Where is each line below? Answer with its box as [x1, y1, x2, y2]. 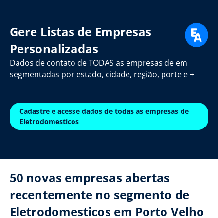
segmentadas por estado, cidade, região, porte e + [10, 69, 194, 80]
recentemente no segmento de [10, 186, 189, 202]
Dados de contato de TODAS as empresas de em [10, 57, 187, 68]
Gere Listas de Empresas [10, 23, 152, 39]
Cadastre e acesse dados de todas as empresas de [19, 107, 189, 116]
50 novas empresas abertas [10, 169, 170, 185]
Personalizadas [10, 40, 99, 56]
